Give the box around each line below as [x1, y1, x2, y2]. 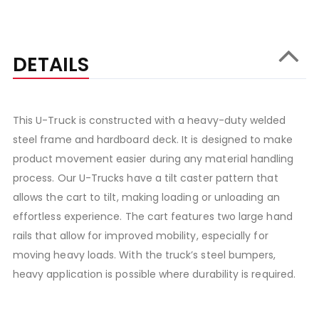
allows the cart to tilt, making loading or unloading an [12, 190, 280, 205]
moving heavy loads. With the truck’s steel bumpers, [12, 248, 276, 263]
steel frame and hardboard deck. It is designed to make [12, 132, 293, 147]
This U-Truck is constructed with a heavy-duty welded [12, 113, 286, 128]
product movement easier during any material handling [12, 152, 294, 167]
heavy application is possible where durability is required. [12, 267, 296, 282]
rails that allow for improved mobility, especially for [12, 229, 268, 244]
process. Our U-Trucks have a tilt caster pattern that [12, 171, 278, 186]
